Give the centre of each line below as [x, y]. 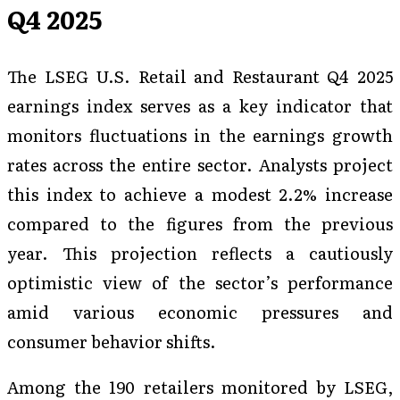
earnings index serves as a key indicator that [200, 106]
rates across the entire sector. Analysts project [200, 165]
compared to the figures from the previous [200, 224]
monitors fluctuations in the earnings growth [200, 135]
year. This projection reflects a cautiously [200, 253]
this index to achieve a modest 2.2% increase [200, 194]
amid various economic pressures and [200, 312]
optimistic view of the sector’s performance [200, 283]
